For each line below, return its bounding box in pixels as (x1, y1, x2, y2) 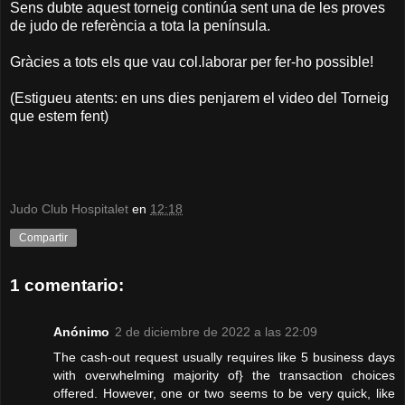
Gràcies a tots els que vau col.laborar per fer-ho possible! (10, 53, 377, 70)
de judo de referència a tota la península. (10, 17, 270, 33)
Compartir (19, 231, 68, 245)
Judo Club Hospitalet (10, 202, 128, 217)
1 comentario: (10, 275, 124, 295)
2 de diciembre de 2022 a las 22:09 (115, 325, 317, 340)
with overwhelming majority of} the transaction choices (53, 368, 395, 383)
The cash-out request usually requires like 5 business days (53, 350, 395, 365)
